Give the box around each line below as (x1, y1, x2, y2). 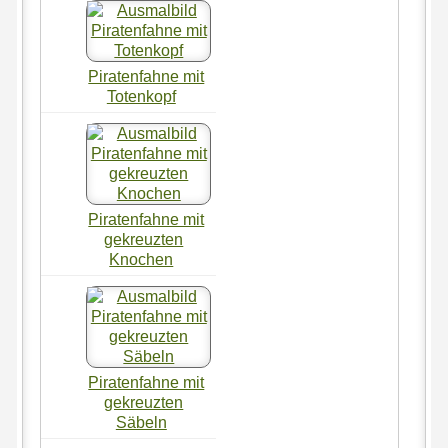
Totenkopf (106, 88, 176, 106)
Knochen (109, 251, 174, 269)
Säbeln (115, 414, 167, 432)
